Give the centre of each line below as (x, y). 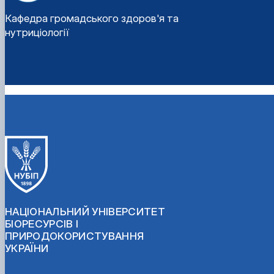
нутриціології (37, 32)
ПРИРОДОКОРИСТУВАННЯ (75, 236)
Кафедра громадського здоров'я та (92, 18)
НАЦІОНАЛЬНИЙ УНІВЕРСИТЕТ (85, 211)
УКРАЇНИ (27, 248)
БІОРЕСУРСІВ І (42, 224)
